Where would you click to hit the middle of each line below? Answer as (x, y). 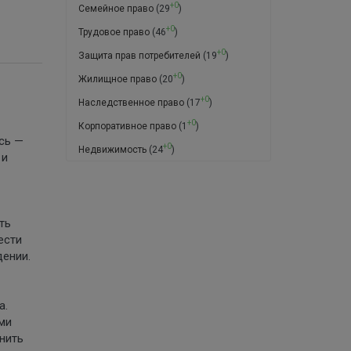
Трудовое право (114, 32)
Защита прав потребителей (139, 55)
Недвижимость (112, 149)
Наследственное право (131, 102)
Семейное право (116, 8)
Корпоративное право (127, 126)
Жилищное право (117, 79)
